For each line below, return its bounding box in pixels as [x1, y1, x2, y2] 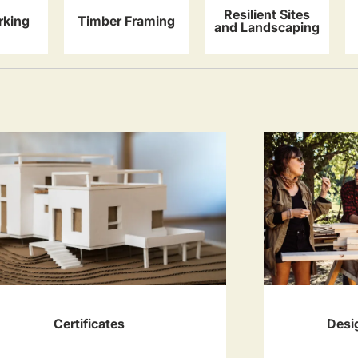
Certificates [54, 315, 125, 332]
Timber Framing [78, 13, 175, 30]
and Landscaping [214, 19, 320, 36]
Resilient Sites [224, 6, 310, 23]
